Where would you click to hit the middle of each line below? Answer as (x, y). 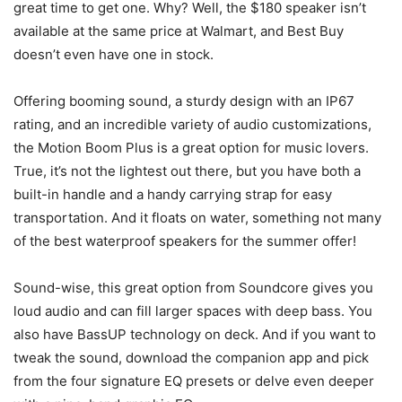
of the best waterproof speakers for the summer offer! (185, 240)
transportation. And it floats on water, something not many (197, 217)
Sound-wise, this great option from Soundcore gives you (193, 287)
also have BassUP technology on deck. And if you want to (195, 334)
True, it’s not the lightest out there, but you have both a (187, 170)
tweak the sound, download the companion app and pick (191, 357)
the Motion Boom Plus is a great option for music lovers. (191, 147)
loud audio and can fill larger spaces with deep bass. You (193, 310)
